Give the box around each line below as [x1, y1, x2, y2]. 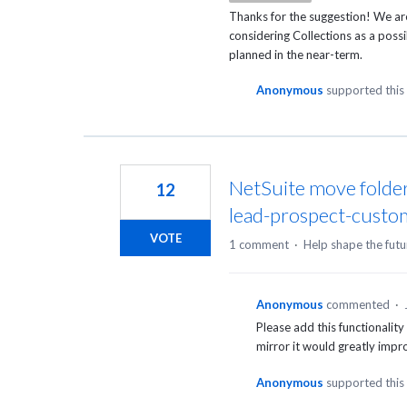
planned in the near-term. [229, 47, 362, 63]
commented [326, 297, 392, 313]
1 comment [229, 237, 289, 253]
